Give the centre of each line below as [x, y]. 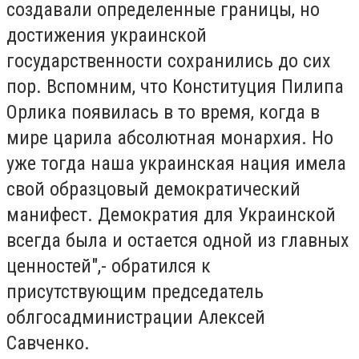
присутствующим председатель [135, 292]
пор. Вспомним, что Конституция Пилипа [175, 87]
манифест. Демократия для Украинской [171, 215]
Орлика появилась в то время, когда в [163, 113]
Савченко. [48, 343]
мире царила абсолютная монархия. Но [170, 138]
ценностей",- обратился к [109, 266]
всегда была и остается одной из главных [178, 241]
